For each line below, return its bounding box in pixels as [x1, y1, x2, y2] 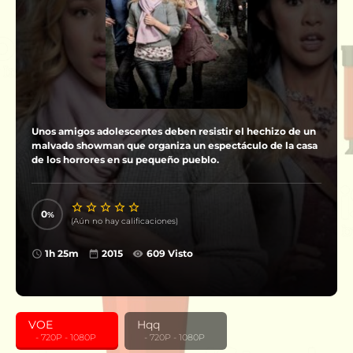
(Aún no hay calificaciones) [71, 216, 178, 226]
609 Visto [146, 247, 193, 259]
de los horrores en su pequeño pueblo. [32, 154, 219, 165]
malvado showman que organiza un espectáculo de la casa [32, 139, 318, 151]
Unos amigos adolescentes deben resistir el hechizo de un [32, 125, 316, 137]
